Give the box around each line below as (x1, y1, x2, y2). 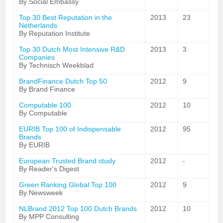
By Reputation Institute (19, 29, 91, 37)
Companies (19, 53, 55, 61)
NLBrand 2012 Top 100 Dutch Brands (19, 205, 137, 213)
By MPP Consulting (19, 213, 80, 221)
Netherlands (19, 21, 58, 29)
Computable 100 (19, 101, 72, 109)
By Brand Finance (19, 85, 76, 93)
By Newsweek (19, 189, 63, 197)
